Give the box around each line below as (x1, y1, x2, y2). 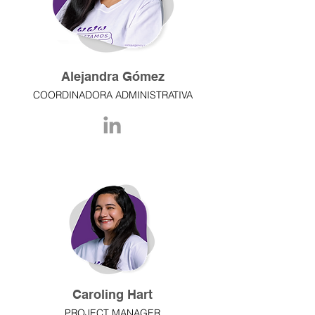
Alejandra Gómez (60, 69, 165, 84)
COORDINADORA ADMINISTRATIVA (32, 89, 193, 101)
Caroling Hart (72, 287, 153, 302)
